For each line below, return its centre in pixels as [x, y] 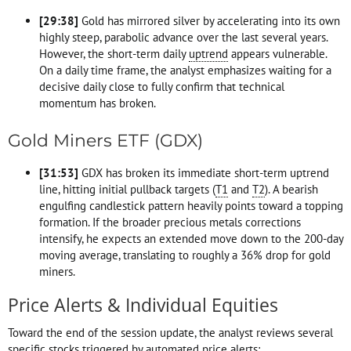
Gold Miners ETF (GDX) [105, 140]
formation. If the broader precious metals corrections [170, 222]
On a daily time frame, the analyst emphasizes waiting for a [185, 70]
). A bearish [291, 189]
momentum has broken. [98, 103]
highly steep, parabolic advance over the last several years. [183, 37]
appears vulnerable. [277, 53]
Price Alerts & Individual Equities [143, 304]
